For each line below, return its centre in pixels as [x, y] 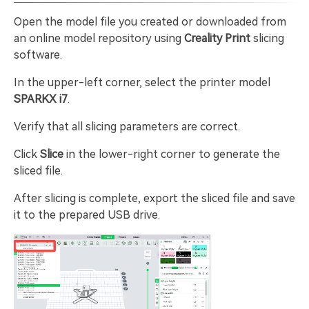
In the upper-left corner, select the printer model [142, 82]
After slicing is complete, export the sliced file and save [154, 198]
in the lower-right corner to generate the [172, 154]
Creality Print [217, 38]
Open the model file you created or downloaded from [150, 22]
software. [38, 55]
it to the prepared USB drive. [87, 215]
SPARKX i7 [41, 99]
